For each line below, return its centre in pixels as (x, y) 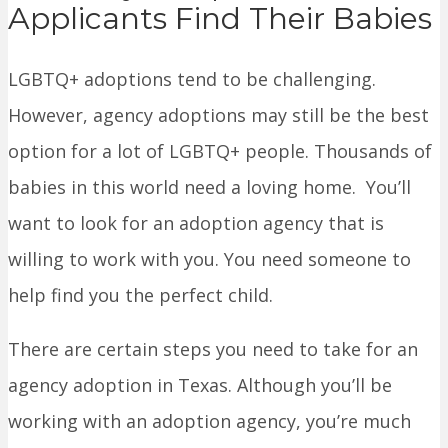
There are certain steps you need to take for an (213, 348)
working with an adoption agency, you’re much (209, 420)
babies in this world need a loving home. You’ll (209, 186)
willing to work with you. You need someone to (209, 258)
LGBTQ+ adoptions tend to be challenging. (192, 78)
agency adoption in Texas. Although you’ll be (200, 384)
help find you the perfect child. (140, 294)
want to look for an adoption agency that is (196, 222)
